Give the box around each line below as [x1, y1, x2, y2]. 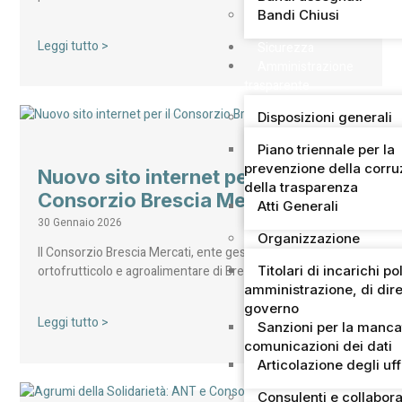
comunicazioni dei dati [244, 336, 393, 354]
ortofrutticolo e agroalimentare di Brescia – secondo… [38, 262, 336, 282]
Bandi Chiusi [258, 5, 340, 23]
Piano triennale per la [258, 140, 396, 158]
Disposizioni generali [258, 108, 393, 126]
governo [244, 299, 300, 317]
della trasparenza [244, 178, 359, 196]
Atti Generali [258, 197, 339, 214]
